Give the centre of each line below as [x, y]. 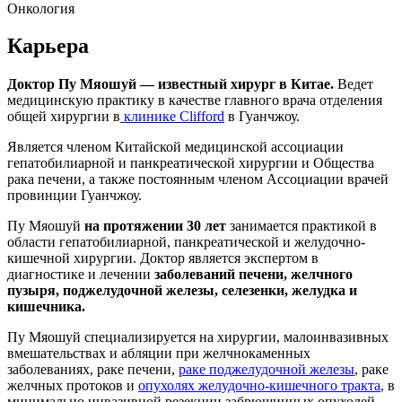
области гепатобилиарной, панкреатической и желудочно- [186, 242]
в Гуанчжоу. [262, 117]
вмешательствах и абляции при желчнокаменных [159, 354]
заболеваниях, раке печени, [93, 370]
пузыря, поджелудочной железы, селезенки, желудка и [182, 291]
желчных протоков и [73, 386]
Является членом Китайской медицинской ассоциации [175, 147]
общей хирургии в [64, 117]
